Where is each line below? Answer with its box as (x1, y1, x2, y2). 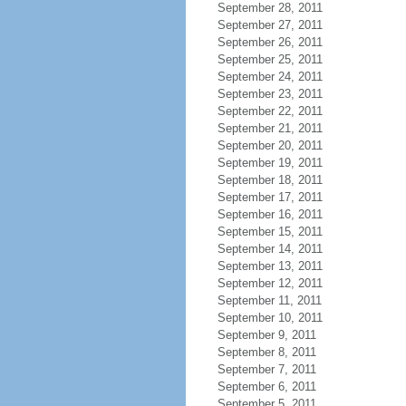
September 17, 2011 (217, 190, 323, 204)
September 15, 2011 (217, 225, 323, 238)
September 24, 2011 (217, 70, 323, 83)
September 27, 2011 (217, 18, 323, 32)
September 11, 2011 (217, 294, 322, 307)
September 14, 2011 (217, 242, 323, 256)
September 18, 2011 (217, 173, 323, 187)
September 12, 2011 (217, 276, 323, 290)
